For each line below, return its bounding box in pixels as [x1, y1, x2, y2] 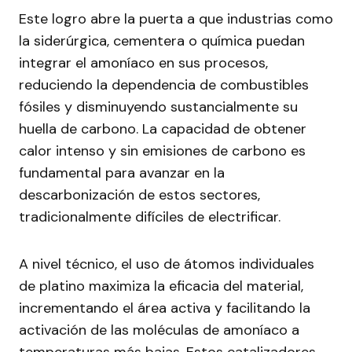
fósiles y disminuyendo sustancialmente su [19, 97, 298, 117]
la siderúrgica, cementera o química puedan [19, 31, 305, 51]
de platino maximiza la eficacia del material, [19, 277, 303, 296]
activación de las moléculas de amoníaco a [19, 321, 299, 340]
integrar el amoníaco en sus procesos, [19, 53, 268, 73]
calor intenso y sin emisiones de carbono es [19, 141, 306, 161]
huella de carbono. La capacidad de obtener [19, 119, 306, 139]
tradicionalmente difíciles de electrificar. [19, 207, 280, 227]
